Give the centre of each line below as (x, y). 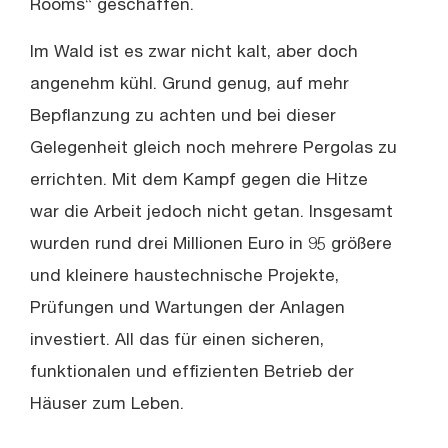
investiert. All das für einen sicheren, (177, 341)
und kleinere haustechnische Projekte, (184, 277)
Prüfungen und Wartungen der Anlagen (187, 309)
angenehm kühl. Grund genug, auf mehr (189, 85)
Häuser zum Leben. (107, 405)
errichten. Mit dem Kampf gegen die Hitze (199, 181)
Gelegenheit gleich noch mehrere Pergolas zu (213, 149)
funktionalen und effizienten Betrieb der (192, 373)
